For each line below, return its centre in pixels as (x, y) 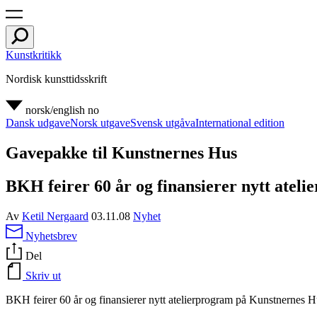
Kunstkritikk (34, 55)
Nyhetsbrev (51, 236)
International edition (240, 123)
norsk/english (55, 110)
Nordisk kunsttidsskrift (56, 79)
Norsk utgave (100, 123)
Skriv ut (43, 275)
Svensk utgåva (163, 123)
